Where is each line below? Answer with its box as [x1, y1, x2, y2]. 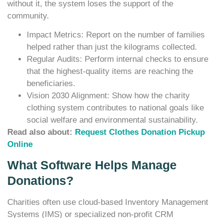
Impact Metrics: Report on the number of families [27, 30, 205, 39]
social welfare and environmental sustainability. [27, 115, 198, 125]
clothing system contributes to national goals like [27, 103, 204, 112]
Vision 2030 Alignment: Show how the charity [27, 91, 190, 100]
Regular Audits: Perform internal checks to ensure [27, 54, 208, 64]
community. [7, 11, 49, 20]
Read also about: [7, 127, 75, 137]
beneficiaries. [27, 78, 75, 88]
